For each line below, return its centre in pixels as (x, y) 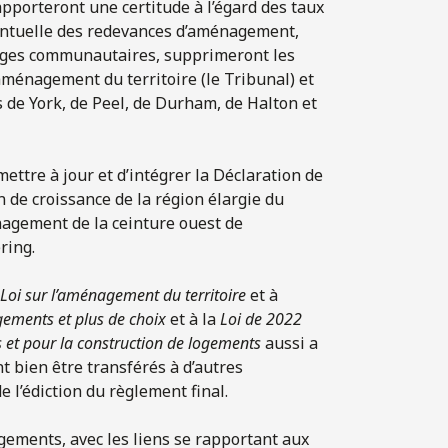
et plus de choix (112, 318)
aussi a (289, 342)
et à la (193, 318)
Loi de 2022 (261, 318)
